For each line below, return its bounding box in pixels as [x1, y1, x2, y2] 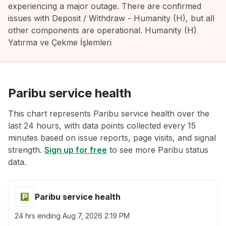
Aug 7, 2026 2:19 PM [63, 211, 130, 220]
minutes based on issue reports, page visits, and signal [8, 133, 216, 143]
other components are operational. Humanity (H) [8, 25, 197, 35]
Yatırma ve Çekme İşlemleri [8, 37, 111, 47]
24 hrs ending [15, 211, 63, 220]
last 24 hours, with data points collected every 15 [8, 121, 196, 131]
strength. [8, 145, 44, 155]
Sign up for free [44, 145, 107, 155]
